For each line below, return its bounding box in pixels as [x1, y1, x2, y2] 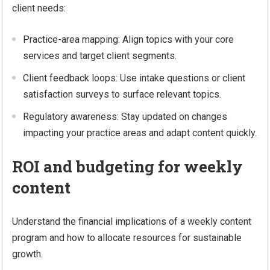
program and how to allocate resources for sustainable [12, 232, 242, 243]
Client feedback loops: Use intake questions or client [23, 72, 246, 84]
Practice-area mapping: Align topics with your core [23, 34, 234, 45]
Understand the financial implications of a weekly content [12, 216, 252, 227]
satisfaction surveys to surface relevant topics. [23, 89, 222, 100]
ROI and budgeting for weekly [12, 156, 243, 177]
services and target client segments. [23, 50, 177, 61]
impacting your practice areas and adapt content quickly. [23, 127, 257, 139]
